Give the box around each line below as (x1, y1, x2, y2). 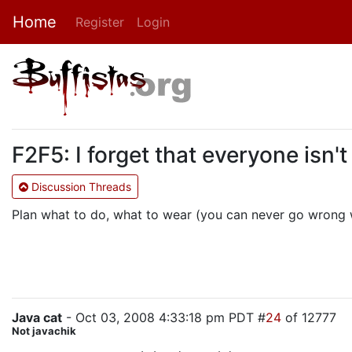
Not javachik (12, 324, 76, 337)
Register (75, 14, 124, 30)
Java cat (12, 310, 62, 325)
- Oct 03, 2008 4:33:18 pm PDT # (62, 310, 266, 325)
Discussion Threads (28, 180, 131, 193)
